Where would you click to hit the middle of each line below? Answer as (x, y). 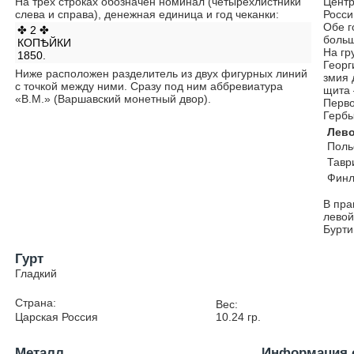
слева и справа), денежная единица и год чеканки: (147, 14)
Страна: (36, 303)
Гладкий (36, 273)
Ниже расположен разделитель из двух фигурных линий (162, 73)
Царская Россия (57, 317)
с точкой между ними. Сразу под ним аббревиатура (149, 86)
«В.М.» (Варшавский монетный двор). (113, 99)
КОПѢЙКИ (45, 43)
